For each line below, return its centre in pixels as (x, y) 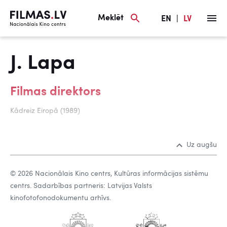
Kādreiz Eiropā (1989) (45, 111)
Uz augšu (202, 145)
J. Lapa (43, 64)
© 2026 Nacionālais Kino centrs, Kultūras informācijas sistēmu (109, 174)
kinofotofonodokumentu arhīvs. (61, 198)
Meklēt (111, 18)
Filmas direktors (55, 92)
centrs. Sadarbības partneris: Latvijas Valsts (81, 186)
